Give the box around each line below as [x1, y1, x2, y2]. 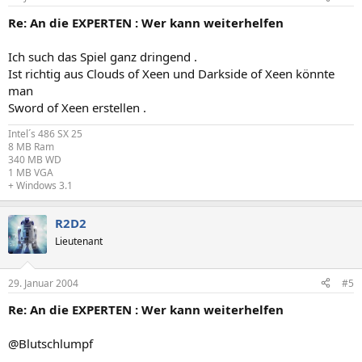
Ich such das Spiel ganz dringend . [8, 48, 197, 65]
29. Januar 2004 [8, 276, 78, 290]
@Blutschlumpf [8, 335, 93, 351]
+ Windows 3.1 [8, 179, 73, 192]
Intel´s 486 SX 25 [8, 127, 82, 141]
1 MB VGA [8, 166, 53, 179]
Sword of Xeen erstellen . [8, 99, 146, 116]
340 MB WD [8, 153, 61, 166]
